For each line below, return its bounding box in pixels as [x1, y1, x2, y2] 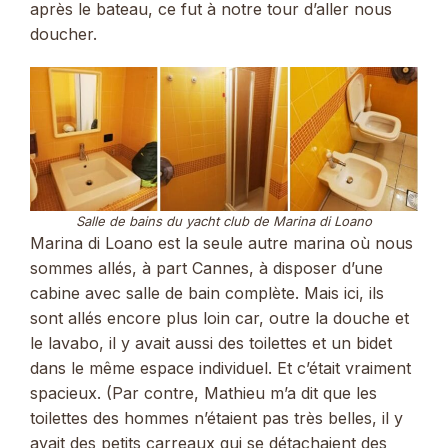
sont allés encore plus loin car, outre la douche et [30, 307, 409, 328]
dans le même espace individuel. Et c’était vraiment [30, 357, 411, 378]
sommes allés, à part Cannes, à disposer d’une [30, 257, 383, 278]
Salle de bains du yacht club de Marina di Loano [76, 212, 372, 229]
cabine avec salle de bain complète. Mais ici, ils [30, 282, 384, 303]
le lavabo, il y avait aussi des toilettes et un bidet [30, 332, 392, 353]
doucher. [30, 24, 97, 45]
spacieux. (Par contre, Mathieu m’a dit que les [30, 382, 377, 403]
